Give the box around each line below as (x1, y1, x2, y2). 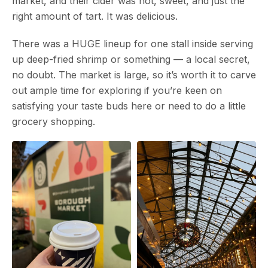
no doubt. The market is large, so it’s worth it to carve (12, 68, 256, 81)
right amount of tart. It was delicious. (12, 10, 178, 22)
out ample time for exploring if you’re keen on (12, 84, 222, 96)
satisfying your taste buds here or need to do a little (12, 99, 246, 112)
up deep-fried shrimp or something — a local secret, (12, 53, 250, 65)
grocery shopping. (12, 115, 95, 127)
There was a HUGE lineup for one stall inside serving (12, 37, 253, 50)
